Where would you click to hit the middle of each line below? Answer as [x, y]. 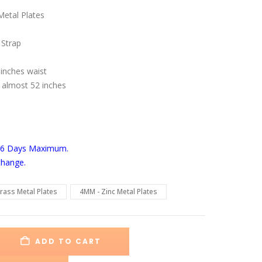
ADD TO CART [68, 241]
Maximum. [48, 148]
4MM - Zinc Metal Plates [118, 191]
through [76, 30]
